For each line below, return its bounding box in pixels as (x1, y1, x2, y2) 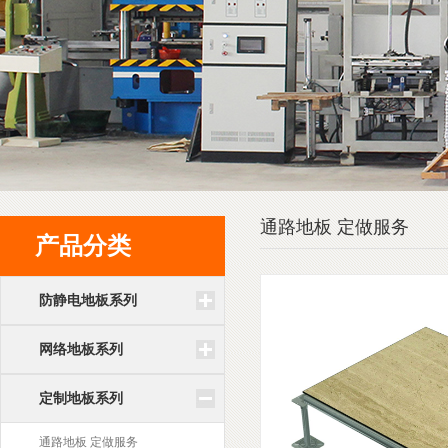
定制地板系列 (39, 390, 123, 406)
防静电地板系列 (39, 292, 137, 308)
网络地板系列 (39, 341, 123, 357)
